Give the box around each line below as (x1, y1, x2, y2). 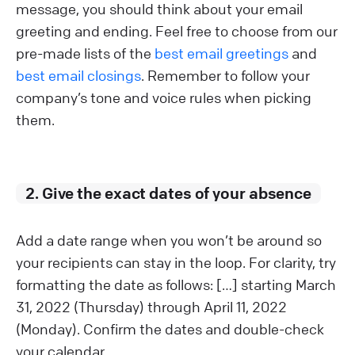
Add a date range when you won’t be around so (16, 231, 322, 249)
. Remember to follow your (141, 66, 310, 84)
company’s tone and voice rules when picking (16, 88, 311, 106)
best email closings (16, 66, 141, 84)
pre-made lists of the (16, 44, 155, 62)
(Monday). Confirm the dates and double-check (16, 319, 324, 338)
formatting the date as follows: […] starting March (16, 275, 336, 293)
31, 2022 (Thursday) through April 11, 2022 (16, 297, 287, 315)
